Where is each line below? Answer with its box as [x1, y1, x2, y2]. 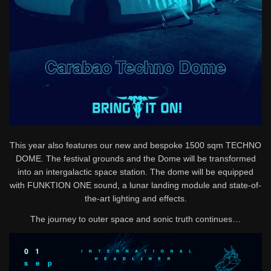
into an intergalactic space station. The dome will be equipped [18, 166, 253, 177]
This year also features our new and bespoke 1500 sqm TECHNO [10, 140, 261, 150]
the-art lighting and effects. [84, 193, 187, 203]
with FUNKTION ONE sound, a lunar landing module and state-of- [10, 180, 261, 190]
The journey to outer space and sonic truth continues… [30, 214, 241, 224]
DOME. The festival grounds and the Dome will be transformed [15, 153, 256, 163]
